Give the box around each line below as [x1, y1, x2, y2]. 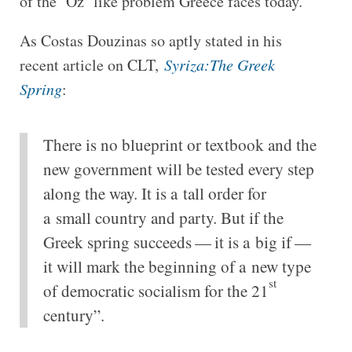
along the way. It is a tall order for [42, 181, 266, 204]
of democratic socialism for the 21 [42, 279, 269, 302]
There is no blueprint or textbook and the [42, 133, 317, 156]
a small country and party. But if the [42, 206, 284, 229]
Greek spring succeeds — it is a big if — [42, 230, 314, 253]
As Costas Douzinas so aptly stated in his [19, 29, 282, 51]
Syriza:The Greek [163, 53, 275, 75]
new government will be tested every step [42, 157, 314, 180]
